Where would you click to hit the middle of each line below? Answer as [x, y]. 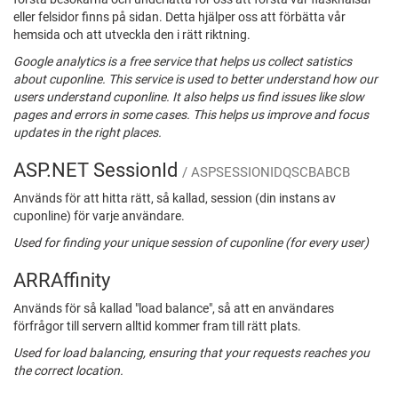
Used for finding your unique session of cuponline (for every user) [191, 243]
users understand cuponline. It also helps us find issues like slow [189, 97]
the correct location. [68, 371]
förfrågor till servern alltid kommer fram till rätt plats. [157, 326]
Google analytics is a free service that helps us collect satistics [183, 62]
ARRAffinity [62, 280]
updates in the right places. [88, 133]
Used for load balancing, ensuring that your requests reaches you [191, 353]
